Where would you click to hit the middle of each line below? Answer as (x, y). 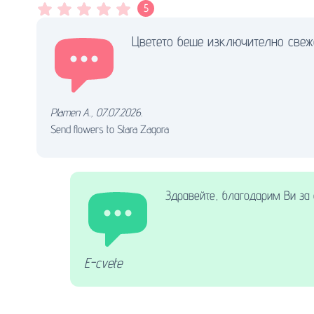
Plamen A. (70, 113)
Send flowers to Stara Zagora (110, 130)
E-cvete (103, 263)
